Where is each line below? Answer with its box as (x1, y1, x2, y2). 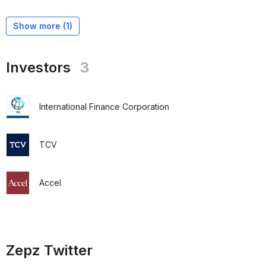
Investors (6, 59, 71, 76)
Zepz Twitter (6, 242, 93, 259)
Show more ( (13, 21, 66, 31)
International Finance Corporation (39, 102, 169, 112)
